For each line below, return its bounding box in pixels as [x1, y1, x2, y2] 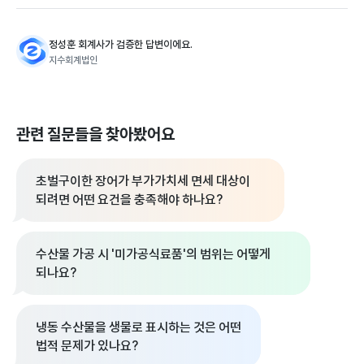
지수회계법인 [49, 52, 97, 67]
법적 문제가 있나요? [36, 336, 139, 355]
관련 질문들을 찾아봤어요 [16, 122, 175, 146]
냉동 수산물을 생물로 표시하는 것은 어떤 [36, 317, 241, 336]
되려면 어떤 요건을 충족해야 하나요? [36, 189, 223, 209]
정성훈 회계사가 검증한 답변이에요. [49, 36, 193, 52]
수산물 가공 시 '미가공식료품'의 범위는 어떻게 [36, 244, 271, 263]
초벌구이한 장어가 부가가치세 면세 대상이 [36, 171, 250, 190]
